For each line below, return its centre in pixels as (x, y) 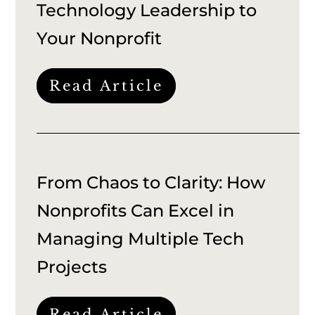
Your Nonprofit (99, 38)
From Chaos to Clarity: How (152, 182)
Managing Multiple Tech (141, 238)
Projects (72, 266)
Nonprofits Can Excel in (136, 210)
